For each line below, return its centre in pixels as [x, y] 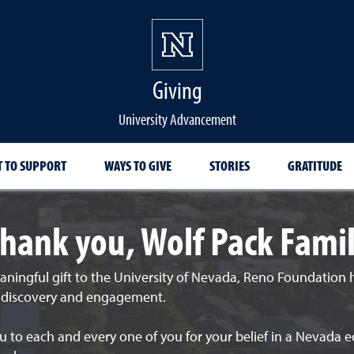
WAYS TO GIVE [138, 166]
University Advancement [177, 119]
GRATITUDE [315, 166]
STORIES [230, 166]
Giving [177, 89]
